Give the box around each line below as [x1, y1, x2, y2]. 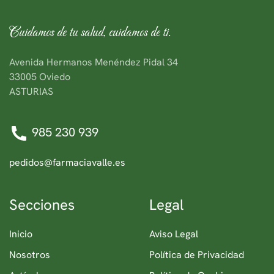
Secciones [9, 194, 75, 214]
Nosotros [9, 248, 50, 261]
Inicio [9, 227, 32, 240]
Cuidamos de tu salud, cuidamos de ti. [9, 24, 171, 41]
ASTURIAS [9, 84, 53, 98]
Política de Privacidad [149, 248, 244, 261]
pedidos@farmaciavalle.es [9, 155, 125, 169]
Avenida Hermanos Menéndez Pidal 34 [9, 55, 178, 68]
